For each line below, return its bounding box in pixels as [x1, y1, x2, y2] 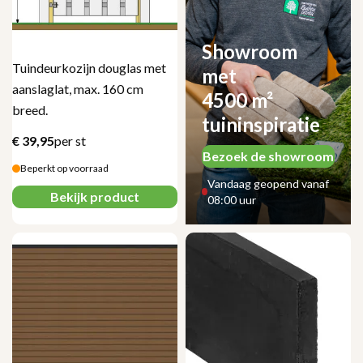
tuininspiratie [202, 112, 320, 136]
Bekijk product [50, 188, 139, 204]
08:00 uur [207, 192, 256, 207]
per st [54, 132, 86, 148]
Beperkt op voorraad [20, 161, 109, 174]
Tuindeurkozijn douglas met [12, 59, 166, 75]
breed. [12, 101, 48, 117]
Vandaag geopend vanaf [207, 176, 329, 190]
